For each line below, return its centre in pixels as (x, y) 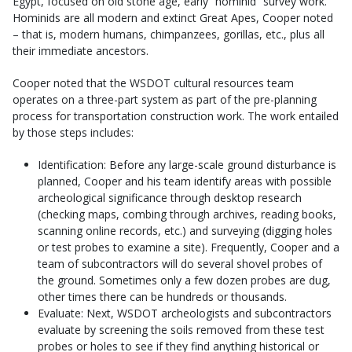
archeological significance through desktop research (170, 198)
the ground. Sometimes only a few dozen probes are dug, (184, 280)
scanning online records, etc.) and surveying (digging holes (185, 231)
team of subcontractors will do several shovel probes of (180, 264)
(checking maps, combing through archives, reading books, (187, 214)
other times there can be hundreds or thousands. (162, 297)
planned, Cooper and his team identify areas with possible (185, 181)
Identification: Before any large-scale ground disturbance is (187, 165)
